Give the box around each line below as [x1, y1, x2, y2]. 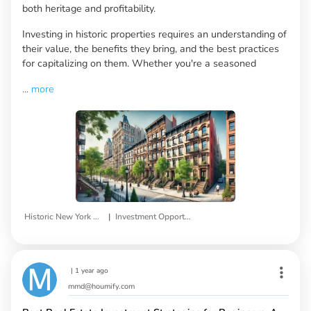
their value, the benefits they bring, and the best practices [22, 41, 279, 56]
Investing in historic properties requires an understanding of [22, 26, 287, 41]
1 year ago [75, 266, 108, 276]
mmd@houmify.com [68, 281, 135, 292]
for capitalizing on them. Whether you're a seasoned [22, 56, 256, 70]
